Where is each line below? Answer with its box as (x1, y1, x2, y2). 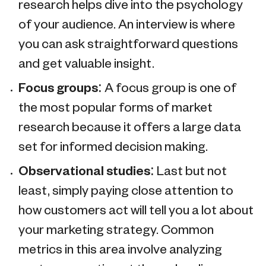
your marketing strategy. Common (18, 225, 214, 237)
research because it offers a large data (18, 122, 241, 134)
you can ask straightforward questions (18, 39, 238, 51)
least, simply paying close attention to (18, 186, 233, 198)
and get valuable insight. (18, 59, 154, 71)
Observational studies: (18, 166, 157, 178)
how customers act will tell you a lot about (18, 205, 254, 217)
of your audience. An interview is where (18, 20, 235, 31)
